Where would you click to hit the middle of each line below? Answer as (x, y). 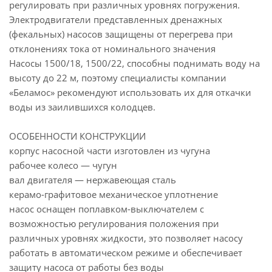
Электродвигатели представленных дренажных (116, 19)
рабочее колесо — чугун (63, 165)
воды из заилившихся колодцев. (82, 107)
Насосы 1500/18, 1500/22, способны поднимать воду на (134, 63)
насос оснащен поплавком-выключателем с (107, 209)
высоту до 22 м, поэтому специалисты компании (118, 78)
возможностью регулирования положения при (114, 223)
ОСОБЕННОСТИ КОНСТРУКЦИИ (77, 136)
